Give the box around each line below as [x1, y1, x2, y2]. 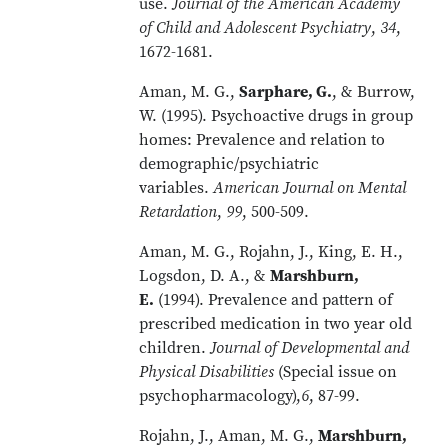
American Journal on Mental [213, 178, 407, 198]
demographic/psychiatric [139, 154, 320, 174]
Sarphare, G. [239, 82, 333, 102]
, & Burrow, [332, 82, 416, 102]
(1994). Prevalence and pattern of [154, 290, 394, 310]
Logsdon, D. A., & [139, 266, 271, 286]
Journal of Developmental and [210, 338, 410, 358]
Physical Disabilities [139, 362, 275, 382]
